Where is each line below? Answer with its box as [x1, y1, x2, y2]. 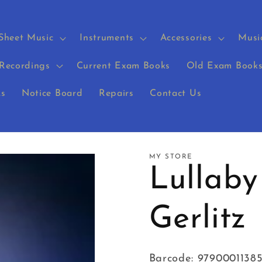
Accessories [160, 33, 212, 43]
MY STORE [149, 153, 193, 161]
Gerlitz [149, 204, 247, 236]
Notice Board [22, 89, 83, 99]
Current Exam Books [76, 61, 171, 71]
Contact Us [150, 89, 202, 99]
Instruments [80, 33, 134, 43]
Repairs [98, 89, 134, 99]
